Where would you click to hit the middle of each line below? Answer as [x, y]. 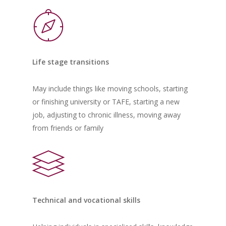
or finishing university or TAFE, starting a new [106, 102]
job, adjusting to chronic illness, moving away [107, 115]
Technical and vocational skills [87, 200]
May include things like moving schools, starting [110, 89]
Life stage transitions [71, 62]
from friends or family [68, 128]
